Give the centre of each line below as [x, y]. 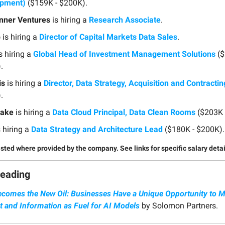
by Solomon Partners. [179, 205]
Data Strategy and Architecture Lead [97, 129]
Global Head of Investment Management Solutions [124, 54]
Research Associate [125, 20]
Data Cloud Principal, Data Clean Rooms [124, 112]
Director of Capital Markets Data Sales [108, 37]
